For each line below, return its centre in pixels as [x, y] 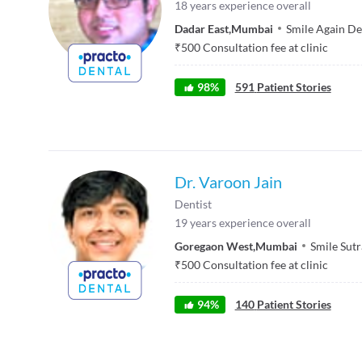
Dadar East [202, 28]
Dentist [193, 204]
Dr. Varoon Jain [228, 182]
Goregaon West [214, 246]
